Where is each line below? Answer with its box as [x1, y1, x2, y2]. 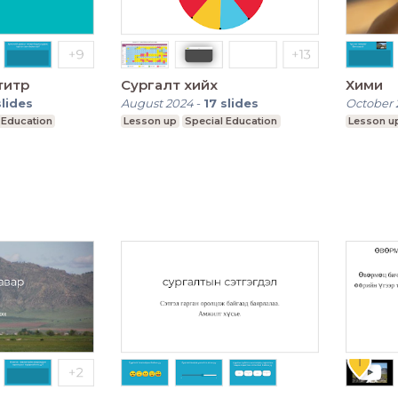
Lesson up [123, 114, 177, 127]
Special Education [185, 114, 278, 127]
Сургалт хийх [120, 76, 218, 93]
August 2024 [120, 95, 194, 110]
